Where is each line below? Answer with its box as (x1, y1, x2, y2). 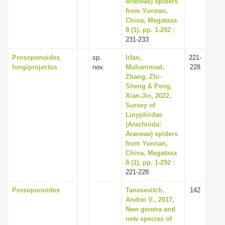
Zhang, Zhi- (126, 73, 161, 80)
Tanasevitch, (126, 186, 164, 194)
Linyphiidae (126, 111, 162, 119)
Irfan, (126, 54, 142, 61)
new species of (126, 215, 172, 222)
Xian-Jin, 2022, (126, 92, 171, 99)
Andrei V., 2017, (126, 196, 174, 203)
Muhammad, (126, 63, 164, 71)
